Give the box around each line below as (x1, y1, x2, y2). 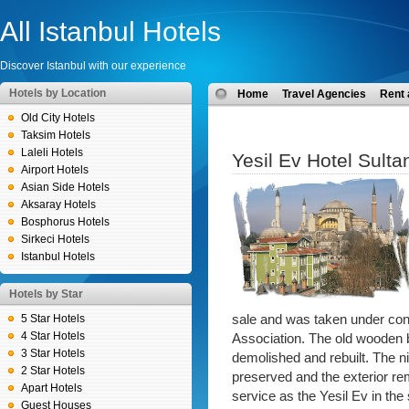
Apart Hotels (21, 382, 82, 394)
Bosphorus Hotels (21, 215, 110, 228)
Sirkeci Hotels (21, 233, 89, 246)
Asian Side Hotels (21, 181, 110, 194)
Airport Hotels (21, 163, 89, 176)
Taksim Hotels (21, 129, 90, 142)
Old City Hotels (21, 111, 95, 124)
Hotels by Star (9, 288, 83, 300)
